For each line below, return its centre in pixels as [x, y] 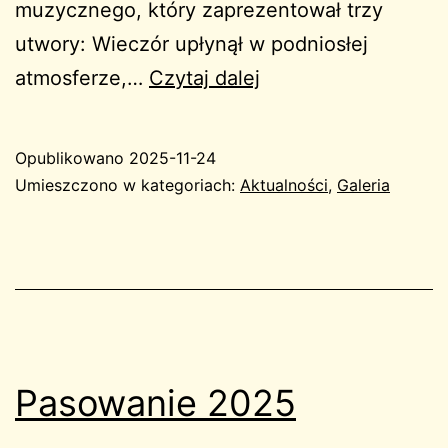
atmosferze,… [82, 78]
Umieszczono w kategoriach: [127, 185]
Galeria [363, 185]
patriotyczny [317, 111]
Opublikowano [72, 158]
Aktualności [284, 185]
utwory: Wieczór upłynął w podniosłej [191, 44]
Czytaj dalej [204, 78]
